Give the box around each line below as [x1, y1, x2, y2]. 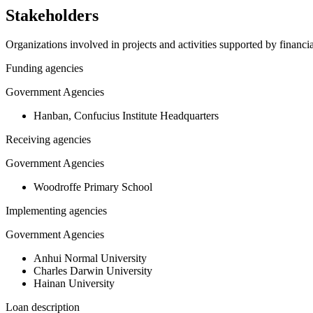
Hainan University [34, 277, 115, 290]
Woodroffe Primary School [34, 181, 152, 194]
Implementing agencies [6, 205, 107, 217]
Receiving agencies [6, 133, 91, 146]
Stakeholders [6, 6, 99, 24]
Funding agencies [6, 62, 83, 75]
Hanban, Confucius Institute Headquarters [34, 110, 219, 122]
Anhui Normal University [34, 252, 147, 265]
